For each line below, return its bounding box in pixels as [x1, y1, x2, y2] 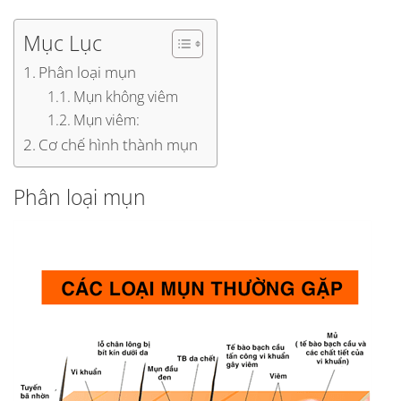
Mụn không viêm [73, 86, 179, 107]
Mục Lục [23, 29, 102, 57]
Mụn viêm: [73, 109, 141, 130]
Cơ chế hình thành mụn [38, 132, 199, 155]
